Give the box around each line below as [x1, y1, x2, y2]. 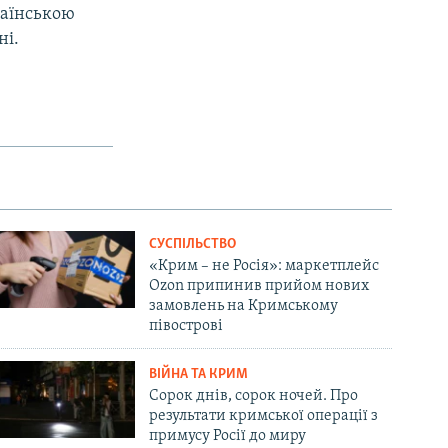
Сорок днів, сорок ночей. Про [149, 387, 359, 404]
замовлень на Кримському [149, 297, 339, 314]
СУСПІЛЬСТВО [149, 236, 237, 252]
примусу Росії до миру [149, 427, 307, 444]
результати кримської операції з [149, 407, 379, 424]
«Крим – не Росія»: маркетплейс [149, 257, 380, 274]
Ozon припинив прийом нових [149, 277, 370, 294]
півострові [149, 317, 224, 334]
